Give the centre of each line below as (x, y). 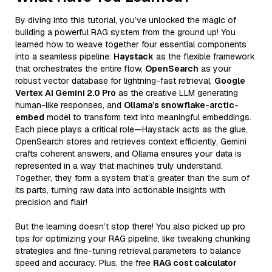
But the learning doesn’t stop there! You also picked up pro (130, 226)
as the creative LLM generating (177, 93)
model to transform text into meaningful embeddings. (148, 117)
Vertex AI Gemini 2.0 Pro (66, 93)
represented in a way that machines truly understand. (119, 165)
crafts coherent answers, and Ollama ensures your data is (128, 153)
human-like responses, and (70, 105)
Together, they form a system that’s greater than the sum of (132, 178)
